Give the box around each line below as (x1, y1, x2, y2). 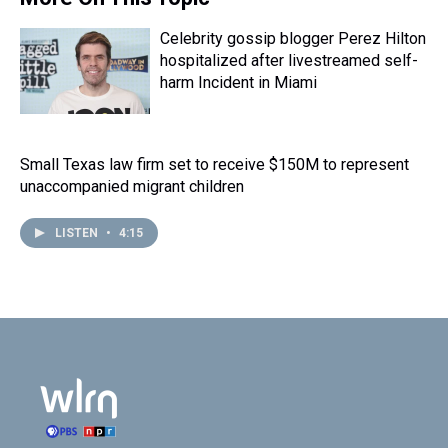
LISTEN (55, 226, 101, 240)
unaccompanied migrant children (20, 177, 244, 196)
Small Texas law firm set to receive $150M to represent (20, 155, 409, 174)
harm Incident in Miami (160, 73, 317, 92)
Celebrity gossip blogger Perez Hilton (160, 29, 426, 48)
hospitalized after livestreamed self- (160, 51, 418, 70)
